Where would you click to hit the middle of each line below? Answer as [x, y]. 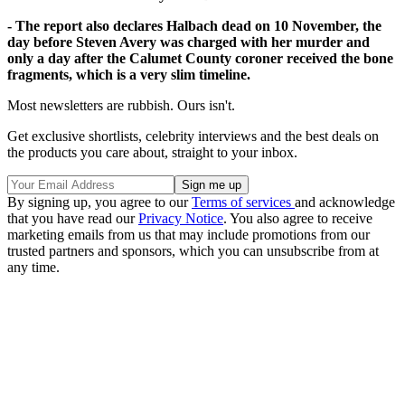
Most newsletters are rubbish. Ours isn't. [121, 105]
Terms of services [243, 202]
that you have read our [73, 218]
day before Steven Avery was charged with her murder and [188, 42]
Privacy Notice [181, 218]
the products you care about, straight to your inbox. [152, 152]
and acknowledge [345, 202]
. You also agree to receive [298, 218]
